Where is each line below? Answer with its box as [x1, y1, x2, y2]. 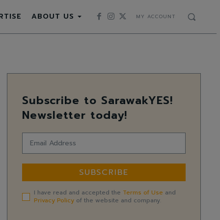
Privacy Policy [34, 196, 74, 205]
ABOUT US [31, 11, 74, 22]
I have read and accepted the [34, 188, 123, 197]
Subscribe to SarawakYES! [22, 92, 173, 109]
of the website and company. [74, 196, 161, 205]
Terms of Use [123, 188, 163, 197]
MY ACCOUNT [136, 13, 175, 21]
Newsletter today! [22, 107, 127, 124]
